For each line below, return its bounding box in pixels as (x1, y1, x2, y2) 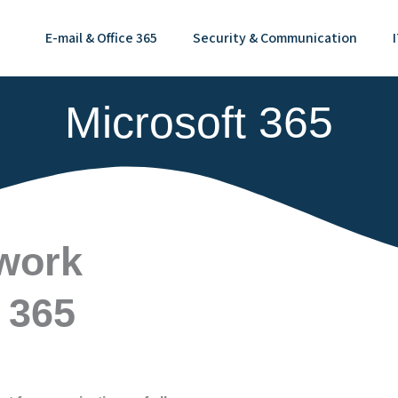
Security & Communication (193, 28, 358, 47)
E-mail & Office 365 (45, 28, 158, 47)
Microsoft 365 (65, 98, 333, 147)
